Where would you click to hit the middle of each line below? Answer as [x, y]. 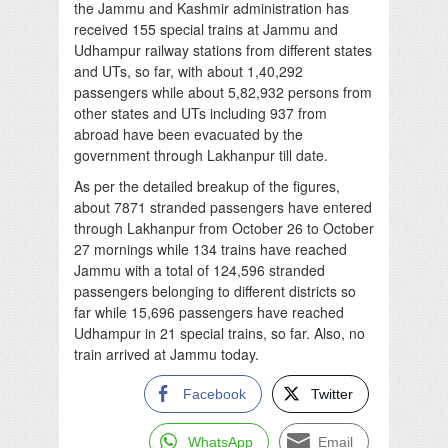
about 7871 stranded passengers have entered [223, 206]
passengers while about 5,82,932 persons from [223, 91]
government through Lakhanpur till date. [201, 154]
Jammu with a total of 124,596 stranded [199, 269]
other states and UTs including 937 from [200, 112]
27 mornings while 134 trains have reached [210, 248]
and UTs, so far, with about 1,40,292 [188, 70]
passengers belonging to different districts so [215, 290]
